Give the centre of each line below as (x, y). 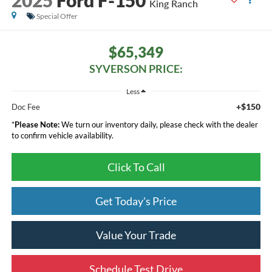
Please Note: (37, 125)
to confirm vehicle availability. (62, 136)
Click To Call (136, 167)
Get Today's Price (136, 201)
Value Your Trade (136, 235)
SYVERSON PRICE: (136, 69)
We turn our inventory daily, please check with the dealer (158, 125)
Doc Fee (25, 107)
